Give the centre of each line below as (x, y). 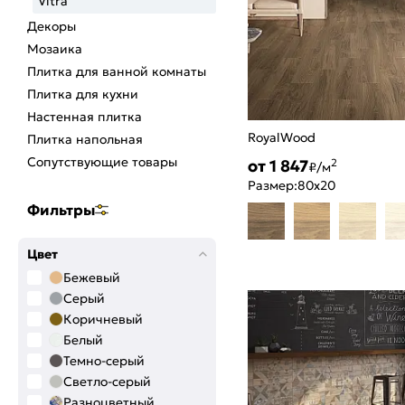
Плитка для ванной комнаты (117, 71)
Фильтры (61, 209)
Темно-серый (104, 361)
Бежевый (92, 278)
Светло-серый (107, 381)
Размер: (273, 186)
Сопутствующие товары (102, 162)
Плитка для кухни (83, 94)
